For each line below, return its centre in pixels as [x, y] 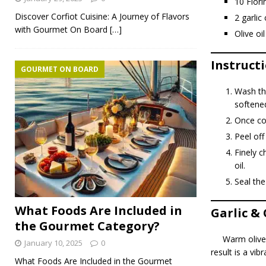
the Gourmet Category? [87, 226]
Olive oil [249, 34]
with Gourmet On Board [62, 29]
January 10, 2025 [53, 243]
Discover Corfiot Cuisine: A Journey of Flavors [102, 16]
